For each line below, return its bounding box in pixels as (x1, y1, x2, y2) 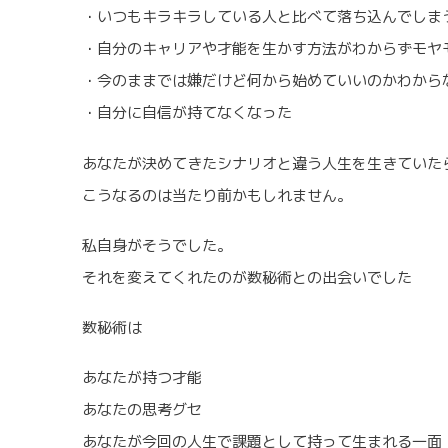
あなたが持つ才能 (82, 366, 202, 388)
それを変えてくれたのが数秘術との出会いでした (82, 266, 412, 288)
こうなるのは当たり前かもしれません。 (82, 184, 352, 206)
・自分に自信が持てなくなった (82, 102, 292, 124)
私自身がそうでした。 (82, 234, 232, 256)
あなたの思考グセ (82, 398, 202, 420)
